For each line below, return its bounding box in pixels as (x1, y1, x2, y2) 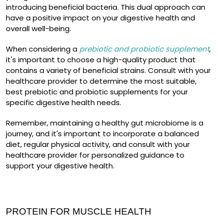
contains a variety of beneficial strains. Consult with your (6, 65, 211, 76)
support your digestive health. (6, 161, 114, 171)
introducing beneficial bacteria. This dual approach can (6, 2, 205, 13)
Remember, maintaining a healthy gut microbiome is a (6, 118, 203, 128)
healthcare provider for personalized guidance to (6, 150, 184, 161)
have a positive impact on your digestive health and (6, 13, 195, 23)
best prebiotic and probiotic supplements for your (6, 87, 188, 97)
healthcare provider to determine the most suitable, (6, 76, 197, 87)
